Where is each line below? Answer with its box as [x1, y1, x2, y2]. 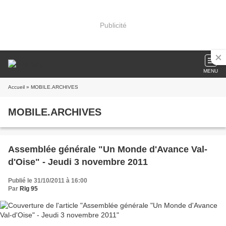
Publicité [99, 21, 127, 29]
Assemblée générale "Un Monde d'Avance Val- [8, 144, 207, 154]
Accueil [8, 84, 25, 90]
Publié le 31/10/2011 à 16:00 [8, 177, 87, 184]
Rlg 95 [20, 185, 38, 192]
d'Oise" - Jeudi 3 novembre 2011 [8, 157, 148, 167]
